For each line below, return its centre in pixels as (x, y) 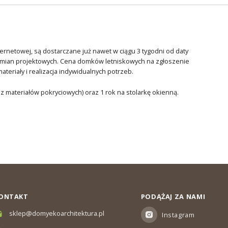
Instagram (178, 215)
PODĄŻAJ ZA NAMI (173, 197)
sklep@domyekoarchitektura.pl (56, 213)
